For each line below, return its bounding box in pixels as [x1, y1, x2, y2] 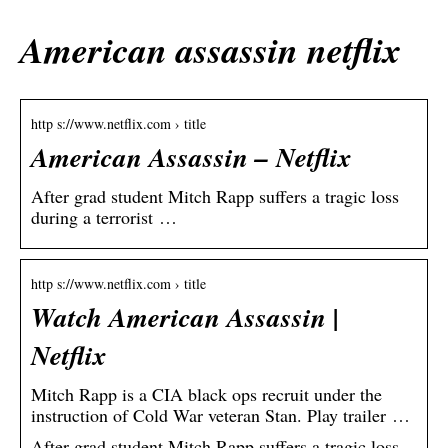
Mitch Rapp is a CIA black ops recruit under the [31, 382, 382, 407]
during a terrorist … [31, 205, 177, 230]
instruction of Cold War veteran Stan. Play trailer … [31, 403, 410, 428]
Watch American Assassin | [31, 298, 339, 337]
